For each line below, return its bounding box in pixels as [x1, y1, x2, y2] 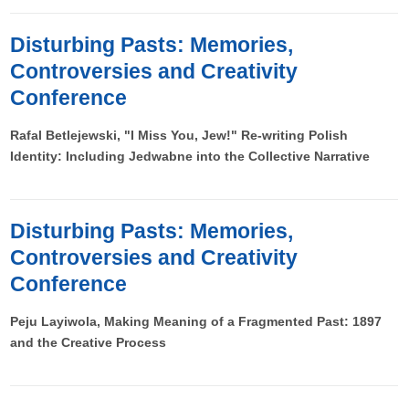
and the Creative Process [10, 335, 167, 351]
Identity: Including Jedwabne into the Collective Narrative [10, 149, 371, 164]
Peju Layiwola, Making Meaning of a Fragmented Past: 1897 [10, 314, 383, 330]
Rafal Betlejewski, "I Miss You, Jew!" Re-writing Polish [10, 128, 349, 143]
